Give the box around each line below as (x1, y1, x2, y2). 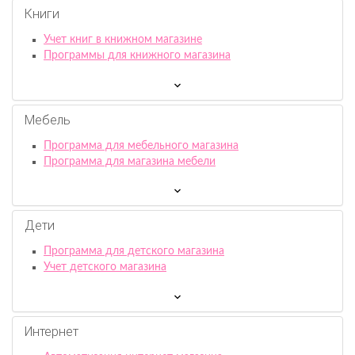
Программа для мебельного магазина (44, 139, 239, 151)
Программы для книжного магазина (44, 50, 231, 62)
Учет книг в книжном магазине (44, 34, 202, 46)
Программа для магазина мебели (44, 155, 216, 167)
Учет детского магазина (44, 261, 166, 273)
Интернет (25, 323, 78, 339)
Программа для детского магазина (44, 246, 224, 258)
